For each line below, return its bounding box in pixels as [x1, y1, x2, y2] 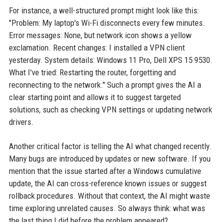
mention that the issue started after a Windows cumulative [8, 166, 201, 176]
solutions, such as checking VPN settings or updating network [8, 105, 212, 114]
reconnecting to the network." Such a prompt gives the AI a [8, 80, 201, 90]
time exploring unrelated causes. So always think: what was [8, 203, 205, 213]
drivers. [8, 117, 34, 127]
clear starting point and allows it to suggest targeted [8, 92, 181, 102]
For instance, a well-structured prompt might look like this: [8, 5, 199, 15]
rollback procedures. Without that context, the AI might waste [8, 191, 210, 201]
